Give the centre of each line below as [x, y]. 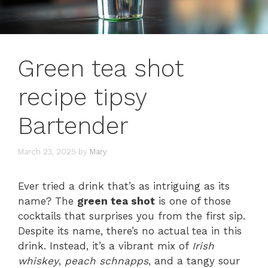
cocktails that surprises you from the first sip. [132, 216]
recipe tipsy [82, 98]
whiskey [38, 261]
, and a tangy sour [194, 261]
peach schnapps [106, 261]
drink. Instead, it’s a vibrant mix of [105, 246]
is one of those [193, 201]
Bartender [73, 126]
